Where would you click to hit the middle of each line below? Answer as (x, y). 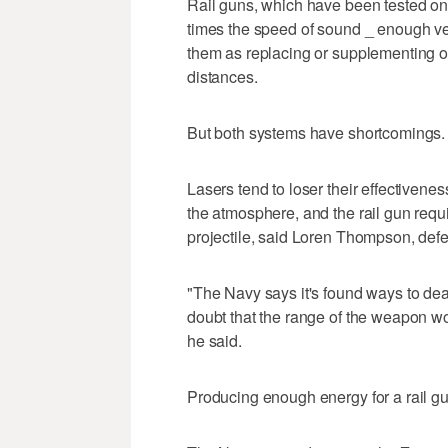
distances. (222, 77)
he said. (214, 341)
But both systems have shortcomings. (316, 133)
